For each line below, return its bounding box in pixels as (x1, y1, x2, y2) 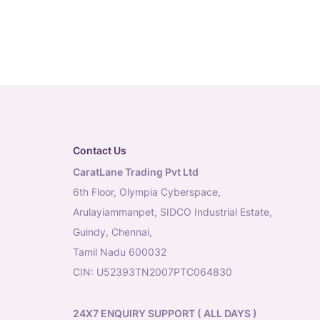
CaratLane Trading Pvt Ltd (73, 166, 199, 178)
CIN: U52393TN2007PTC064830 (73, 266, 232, 278)
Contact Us (73, 144, 126, 156)
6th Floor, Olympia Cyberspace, (73, 186, 221, 198)
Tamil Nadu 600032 (73, 246, 166, 258)
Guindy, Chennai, (73, 226, 152, 238)
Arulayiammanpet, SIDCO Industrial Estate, (73, 206, 272, 218)
